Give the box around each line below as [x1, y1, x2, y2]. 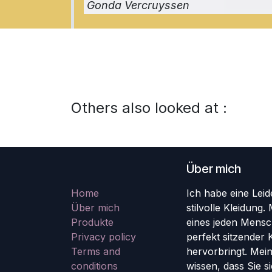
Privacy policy [71, 231, 136, 243]
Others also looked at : [71, 99, 227, 117]
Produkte [71, 216, 114, 229]
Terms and [71, 245, 120, 258]
